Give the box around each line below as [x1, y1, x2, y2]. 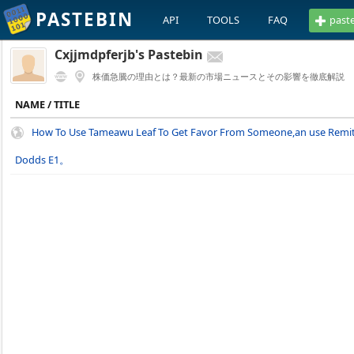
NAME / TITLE [15, 97, 80, 111]
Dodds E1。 [15, 153, 70, 167]
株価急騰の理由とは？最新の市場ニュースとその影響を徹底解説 [92, 70, 345, 82]
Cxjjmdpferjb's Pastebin [55, 46, 203, 63]
